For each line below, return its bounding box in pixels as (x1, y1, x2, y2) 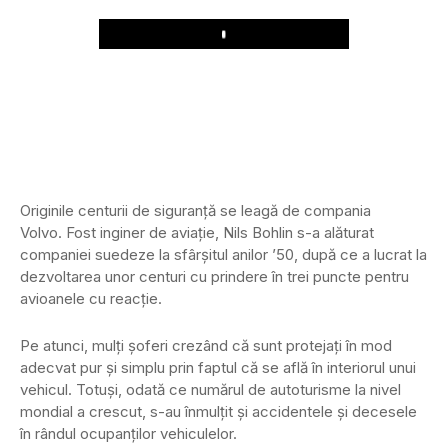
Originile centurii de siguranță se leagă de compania (20, 201, 371, 221)
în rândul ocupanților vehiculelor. (20, 424, 237, 444)
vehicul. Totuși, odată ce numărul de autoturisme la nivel (20, 380, 401, 400)
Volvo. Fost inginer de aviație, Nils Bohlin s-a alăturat (20, 223, 374, 243)
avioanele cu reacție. (20, 289, 162, 309)
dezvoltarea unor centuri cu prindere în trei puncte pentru (20, 267, 409, 287)
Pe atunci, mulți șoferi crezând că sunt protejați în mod (20, 336, 392, 356)
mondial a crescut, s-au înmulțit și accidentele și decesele (20, 402, 417, 422)
